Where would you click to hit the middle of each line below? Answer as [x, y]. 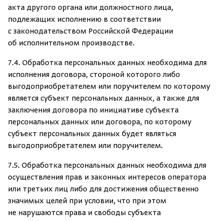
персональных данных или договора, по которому [100, 122]
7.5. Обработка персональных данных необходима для [107, 166]
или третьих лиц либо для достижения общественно [103, 189]
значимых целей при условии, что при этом [87, 201]
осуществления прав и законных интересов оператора [107, 178]
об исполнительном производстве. [71, 43]
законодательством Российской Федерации [93, 32]
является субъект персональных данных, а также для [104, 99]
